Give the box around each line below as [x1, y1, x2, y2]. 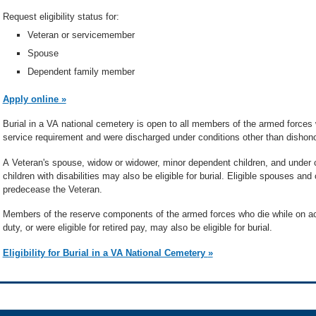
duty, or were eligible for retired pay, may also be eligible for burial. [2, 222, 272, 233]
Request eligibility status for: [2, 11, 119, 22]
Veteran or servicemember [27, 29, 135, 40]
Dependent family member [27, 66, 135, 78]
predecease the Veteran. [2, 183, 102, 195]
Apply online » [2, 93, 66, 104]
